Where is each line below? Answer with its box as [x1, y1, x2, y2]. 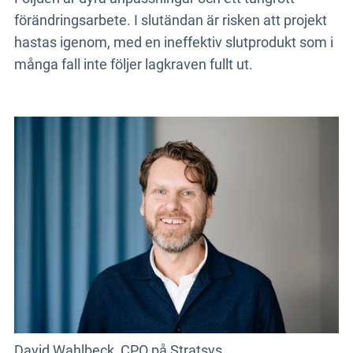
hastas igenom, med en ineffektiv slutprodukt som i [13, 33, 333, 50]
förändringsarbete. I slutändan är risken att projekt [13, 11, 327, 28]
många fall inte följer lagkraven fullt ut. [13, 55, 253, 72]
